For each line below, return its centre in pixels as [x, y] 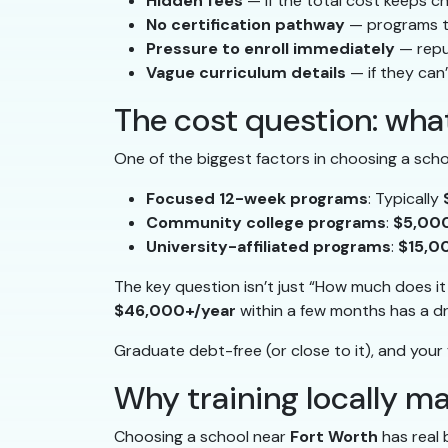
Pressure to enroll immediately [270, 49]
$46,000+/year [175, 311]
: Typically [405, 199]
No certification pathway [245, 25]
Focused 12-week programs [257, 199]
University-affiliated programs [268, 247]
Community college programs [266, 223]
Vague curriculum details [246, 73]
